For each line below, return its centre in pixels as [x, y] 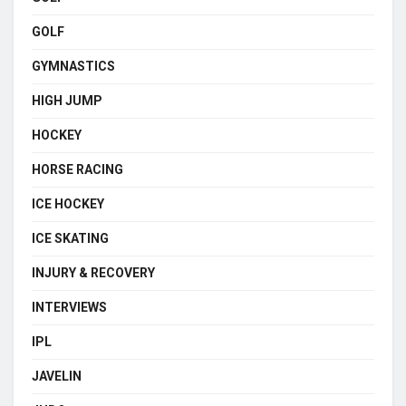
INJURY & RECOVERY [93, 272]
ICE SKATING [70, 238]
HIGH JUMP [67, 100]
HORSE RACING [77, 169]
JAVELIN [57, 376]
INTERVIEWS [69, 307]
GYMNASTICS [73, 66]
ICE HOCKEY [68, 203]
